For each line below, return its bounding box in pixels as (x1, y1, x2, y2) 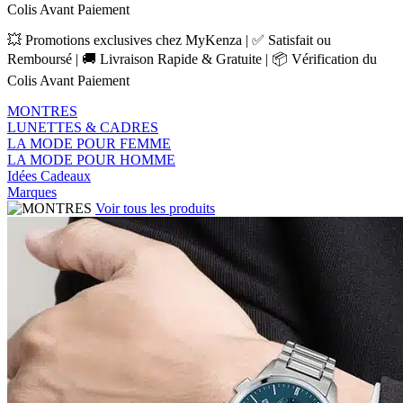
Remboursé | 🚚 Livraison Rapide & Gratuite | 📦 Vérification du (7, 51, 377, 67)
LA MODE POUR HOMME (7, 152, 175, 167)
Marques (7, 184, 57, 200)
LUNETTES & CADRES (7, 120, 158, 135)
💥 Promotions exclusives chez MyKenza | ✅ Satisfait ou (7, 32, 331, 48)
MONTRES (7, 103, 77, 119)
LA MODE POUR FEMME (7, 136, 171, 151)
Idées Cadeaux (7, 168, 91, 184)
